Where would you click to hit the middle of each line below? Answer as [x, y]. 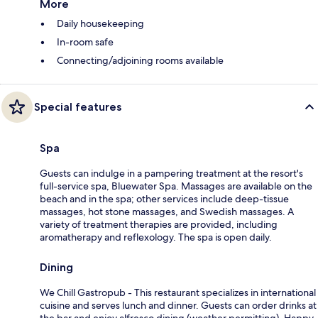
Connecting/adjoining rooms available [140, 60]
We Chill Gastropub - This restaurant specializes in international [178, 292]
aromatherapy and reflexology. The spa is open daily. [156, 237]
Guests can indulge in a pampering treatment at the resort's [171, 173]
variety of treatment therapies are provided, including [159, 224]
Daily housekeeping [100, 23]
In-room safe [85, 42]
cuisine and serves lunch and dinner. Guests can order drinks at [178, 305]
